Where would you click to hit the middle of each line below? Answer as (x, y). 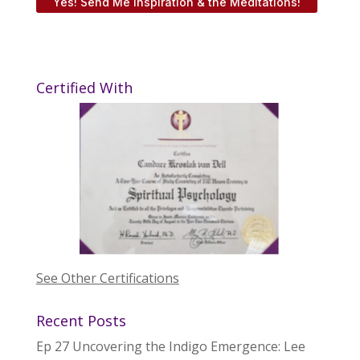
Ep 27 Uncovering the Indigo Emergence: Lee (170, 346)
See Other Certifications (107, 278)
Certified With (84, 88)
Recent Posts (81, 320)
